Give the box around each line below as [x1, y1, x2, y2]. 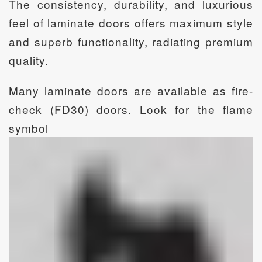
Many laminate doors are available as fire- [9, 82, 253, 98]
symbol [9, 119, 49, 136]
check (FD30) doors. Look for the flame [9, 101, 253, 117]
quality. [9, 51, 49, 68]
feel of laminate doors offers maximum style [9, 14, 253, 30]
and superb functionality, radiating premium [9, 33, 253, 49]
